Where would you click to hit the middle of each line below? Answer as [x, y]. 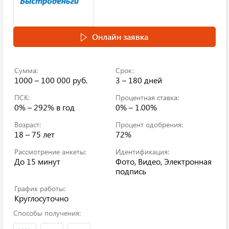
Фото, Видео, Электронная [164, 161]
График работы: [40, 188]
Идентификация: [142, 152]
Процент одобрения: [149, 124]
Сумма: [26, 70]
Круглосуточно [41, 198]
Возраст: [28, 124]
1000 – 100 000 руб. [51, 80]
